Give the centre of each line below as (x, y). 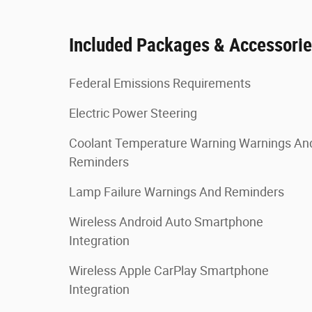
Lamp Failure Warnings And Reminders (177, 192)
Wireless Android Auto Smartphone (166, 221)
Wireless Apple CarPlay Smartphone (169, 270)
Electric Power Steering (133, 113)
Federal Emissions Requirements (160, 83)
